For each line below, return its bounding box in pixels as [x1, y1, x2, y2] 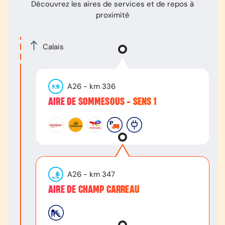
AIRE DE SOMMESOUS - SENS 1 [48, 97, 156, 107]
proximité [95, 10, 130, 20]
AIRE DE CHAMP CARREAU [48, 185, 140, 195]
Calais [43, 40, 64, 50]
